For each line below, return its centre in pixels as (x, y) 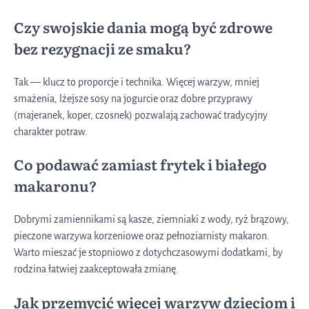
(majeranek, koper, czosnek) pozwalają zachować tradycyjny (141, 115)
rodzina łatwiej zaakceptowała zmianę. (96, 269)
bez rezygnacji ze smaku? (102, 48)
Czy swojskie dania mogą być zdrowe (143, 27)
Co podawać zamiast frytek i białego (140, 165)
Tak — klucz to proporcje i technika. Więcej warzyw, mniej (137, 82)
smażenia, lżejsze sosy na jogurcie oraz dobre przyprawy (133, 98)
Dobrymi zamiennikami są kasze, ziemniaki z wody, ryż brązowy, (151, 220)
